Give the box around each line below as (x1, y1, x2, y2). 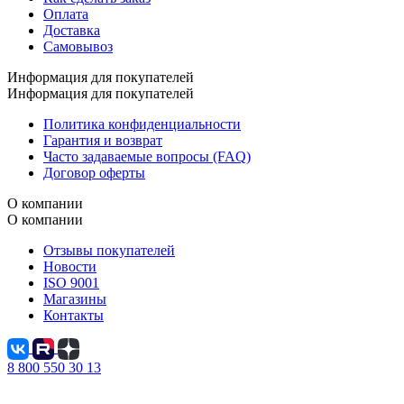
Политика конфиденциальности (43, 115, 241, 132)
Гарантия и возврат (43, 132, 162, 148)
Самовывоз (43, 38, 113, 54)
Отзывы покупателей (43, 242, 175, 258)
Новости (43, 258, 96, 274)
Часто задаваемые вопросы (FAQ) (43, 148, 251, 164)
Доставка (43, 22, 100, 38)
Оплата (43, 5, 88, 22)
